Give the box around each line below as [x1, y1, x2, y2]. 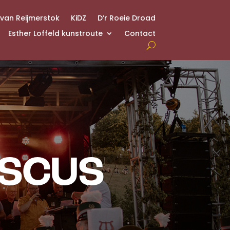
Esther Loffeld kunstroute [8, 28, 103, 39]
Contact [124, 28, 156, 39]
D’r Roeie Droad [98, 13, 156, 23]
